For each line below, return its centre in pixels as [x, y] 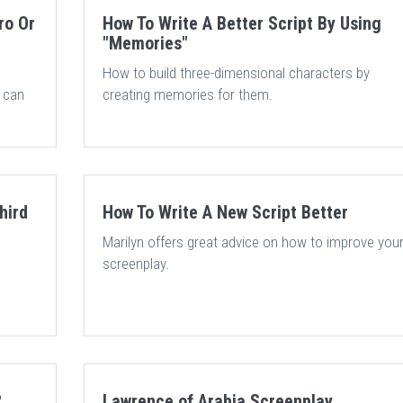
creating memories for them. [187, 94]
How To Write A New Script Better [225, 212]
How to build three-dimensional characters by [236, 73]
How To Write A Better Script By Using [242, 23]
